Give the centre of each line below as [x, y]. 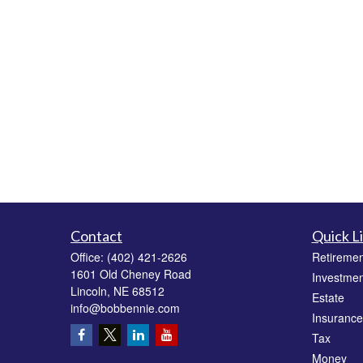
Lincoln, [90, 290]
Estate [328, 297]
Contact [96, 235]
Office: [89, 256]
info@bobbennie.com [125, 307]
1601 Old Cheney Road [131, 273]
